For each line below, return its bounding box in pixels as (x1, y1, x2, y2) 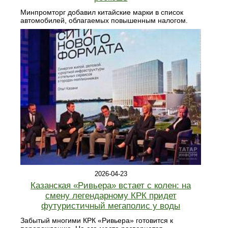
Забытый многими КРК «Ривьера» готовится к (20, 216, 173, 224)
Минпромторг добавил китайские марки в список (20, 8, 183, 17)
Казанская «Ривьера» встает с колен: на (31, 180, 191, 190)
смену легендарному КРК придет (45, 190, 177, 201)
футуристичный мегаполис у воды (41, 201, 180, 211)
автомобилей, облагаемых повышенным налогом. (20, 16, 188, 25)
